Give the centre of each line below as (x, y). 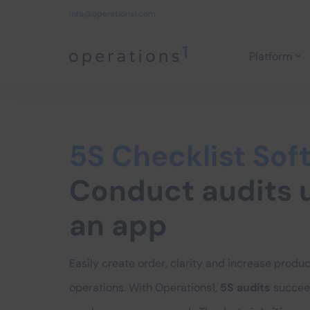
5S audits (247, 288)
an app (118, 225)
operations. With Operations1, (145, 288)
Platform (271, 56)
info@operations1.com (112, 13)
